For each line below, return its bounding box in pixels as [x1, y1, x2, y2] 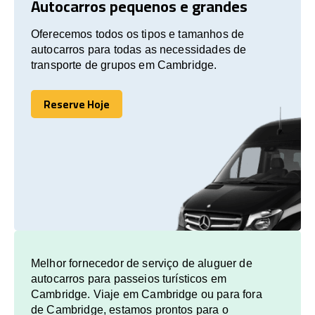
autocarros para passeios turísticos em [31, 272, 227, 285]
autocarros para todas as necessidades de [31, 43, 247, 56]
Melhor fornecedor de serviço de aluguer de [31, 257, 252, 269]
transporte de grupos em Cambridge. [31, 58, 217, 71]
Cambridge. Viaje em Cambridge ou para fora [31, 288, 262, 300]
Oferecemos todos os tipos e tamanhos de [31, 27, 245, 40]
